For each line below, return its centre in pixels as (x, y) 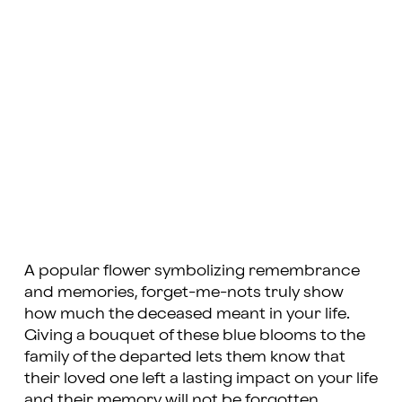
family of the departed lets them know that (184, 356)
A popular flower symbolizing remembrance (192, 270)
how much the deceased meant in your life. (186, 313)
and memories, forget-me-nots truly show (184, 292)
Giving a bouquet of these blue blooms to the (194, 335)
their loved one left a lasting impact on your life (201, 378)
